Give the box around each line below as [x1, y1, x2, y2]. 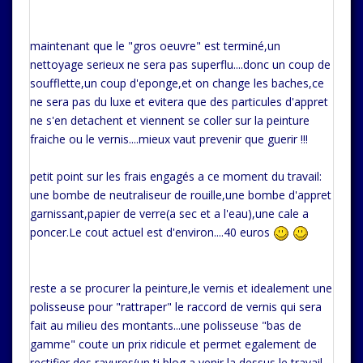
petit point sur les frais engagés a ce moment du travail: [30, 169, 322, 184]
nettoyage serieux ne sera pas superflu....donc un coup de [30, 57, 331, 72]
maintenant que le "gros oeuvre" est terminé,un [30, 38, 280, 53]
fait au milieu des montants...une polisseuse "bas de [30, 318, 301, 334]
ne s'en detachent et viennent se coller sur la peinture [30, 113, 310, 128]
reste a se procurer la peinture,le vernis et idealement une [30, 280, 332, 297]
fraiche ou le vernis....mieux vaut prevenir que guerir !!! [30, 131, 308, 147]
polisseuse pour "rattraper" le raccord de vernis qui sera [30, 299, 322, 315]
